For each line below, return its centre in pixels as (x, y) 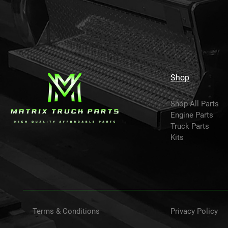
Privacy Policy (194, 211)
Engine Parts (192, 115)
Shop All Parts (195, 104)
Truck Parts (190, 126)
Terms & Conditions (66, 211)
